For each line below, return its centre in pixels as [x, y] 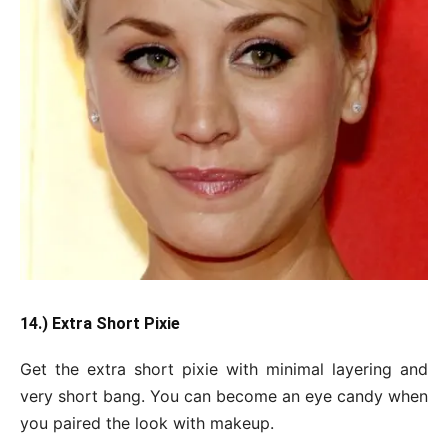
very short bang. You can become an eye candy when [224, 396]
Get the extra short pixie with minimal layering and [224, 369]
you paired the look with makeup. [147, 423]
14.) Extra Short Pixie [100, 324]
